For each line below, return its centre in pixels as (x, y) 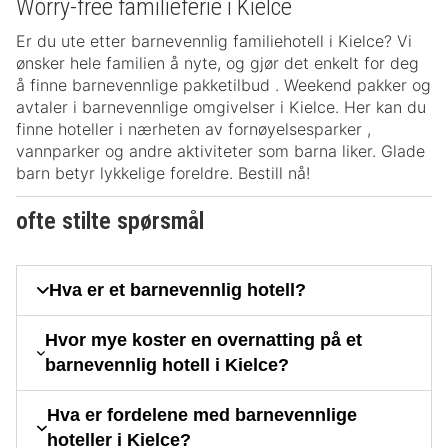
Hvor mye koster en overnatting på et (203, 340)
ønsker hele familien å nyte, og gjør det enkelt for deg (217, 63)
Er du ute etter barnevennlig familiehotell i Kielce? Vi (214, 41)
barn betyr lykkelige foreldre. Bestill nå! (163, 173)
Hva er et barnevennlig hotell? (177, 290)
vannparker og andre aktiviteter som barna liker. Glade (220, 151)
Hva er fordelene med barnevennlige (201, 415)
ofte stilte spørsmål (110, 221)
